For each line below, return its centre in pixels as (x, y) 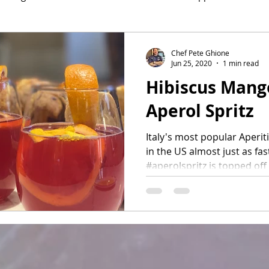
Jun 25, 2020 (192, 63)
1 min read (241, 63)
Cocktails (155, 44)
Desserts (95, 44)
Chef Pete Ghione (200, 53)
